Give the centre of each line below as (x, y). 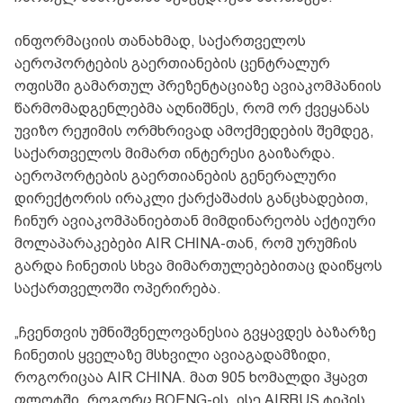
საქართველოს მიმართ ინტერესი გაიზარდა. (175, 154)
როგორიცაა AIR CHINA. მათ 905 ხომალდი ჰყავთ (191, 378)
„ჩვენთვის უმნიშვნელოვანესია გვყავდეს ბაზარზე (195, 333)
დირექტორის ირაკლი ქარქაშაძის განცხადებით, (192, 199)
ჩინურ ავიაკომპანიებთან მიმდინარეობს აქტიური (195, 221)
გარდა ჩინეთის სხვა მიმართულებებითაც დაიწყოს (198, 266)
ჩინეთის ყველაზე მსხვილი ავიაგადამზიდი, (173, 355)
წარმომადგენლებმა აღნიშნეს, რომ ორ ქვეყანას (192, 109)
